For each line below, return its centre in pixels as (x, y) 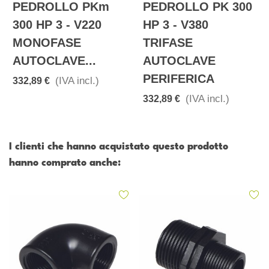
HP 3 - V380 (176, 25)
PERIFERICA (179, 79)
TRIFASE (168, 43)
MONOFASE (47, 43)
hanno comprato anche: (65, 163)
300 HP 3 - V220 (57, 25)
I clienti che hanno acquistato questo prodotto (119, 147)
